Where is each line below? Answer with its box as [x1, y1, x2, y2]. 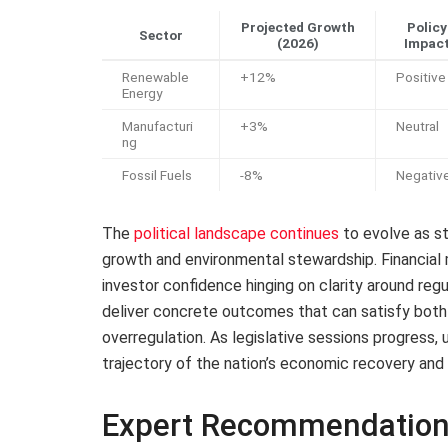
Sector [138, 26, 183, 43]
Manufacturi [122, 117, 193, 134]
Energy [122, 84, 162, 101]
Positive [396, 68, 446, 85]
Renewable [122, 68, 189, 85]
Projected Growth [240, 18, 355, 35]
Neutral [396, 117, 439, 134]
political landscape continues [134, 223, 339, 243]
